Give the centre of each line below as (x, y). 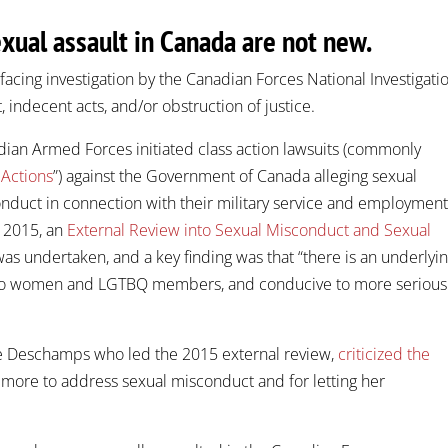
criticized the (384, 353)
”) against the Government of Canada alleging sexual (235, 175)
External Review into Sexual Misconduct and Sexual (249, 229)
